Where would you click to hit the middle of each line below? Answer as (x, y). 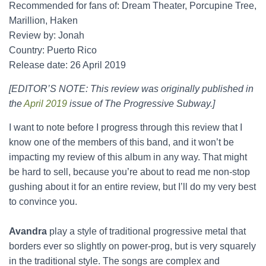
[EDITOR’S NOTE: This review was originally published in (131, 89)
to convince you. (43, 202)
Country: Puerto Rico (53, 50)
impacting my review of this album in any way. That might (128, 157)
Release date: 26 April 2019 (67, 65)
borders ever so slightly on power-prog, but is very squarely (132, 246)
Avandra (28, 231)
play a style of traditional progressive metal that (146, 231)
